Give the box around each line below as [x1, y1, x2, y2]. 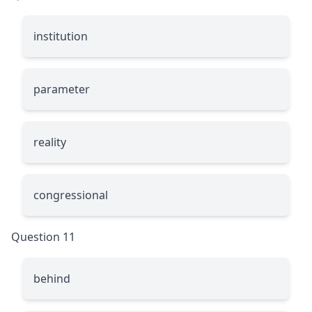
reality [33, 134, 66, 150]
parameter [33, 81, 90, 97]
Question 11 [11, 228, 75, 244]
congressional [33, 187, 108, 203]
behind [33, 270, 70, 286]
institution [33, 28, 88, 44]
